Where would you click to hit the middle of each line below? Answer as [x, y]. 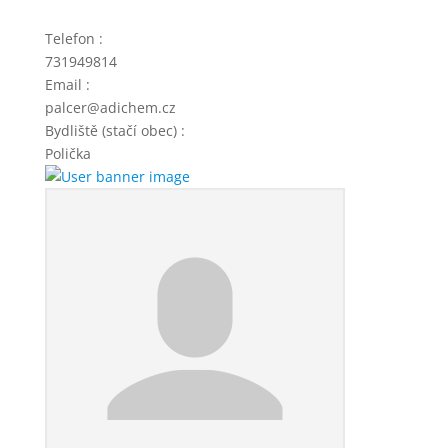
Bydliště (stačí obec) [112, 130]
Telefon [71, 38]
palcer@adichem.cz [110, 107]
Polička [67, 153]
